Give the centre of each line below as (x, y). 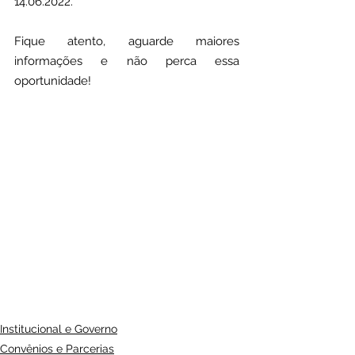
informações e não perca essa (127, 61)
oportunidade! (53, 81)
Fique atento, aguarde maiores (127, 41)
